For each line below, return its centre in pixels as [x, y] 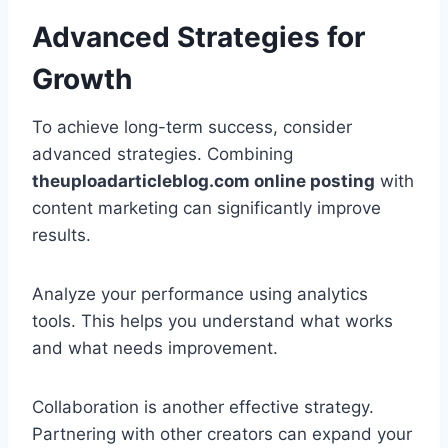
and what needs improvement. [155, 348]
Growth [82, 79]
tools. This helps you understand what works [212, 321]
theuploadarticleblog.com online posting [203, 181]
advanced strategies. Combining [162, 154]
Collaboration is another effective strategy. [203, 407]
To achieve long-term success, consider [192, 127]
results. [61, 235]
